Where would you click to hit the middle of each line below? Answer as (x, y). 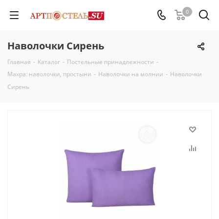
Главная (19, 62)
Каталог (49, 62)
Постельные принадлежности (110, 62)
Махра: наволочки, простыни (49, 74)
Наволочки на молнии (131, 74)
